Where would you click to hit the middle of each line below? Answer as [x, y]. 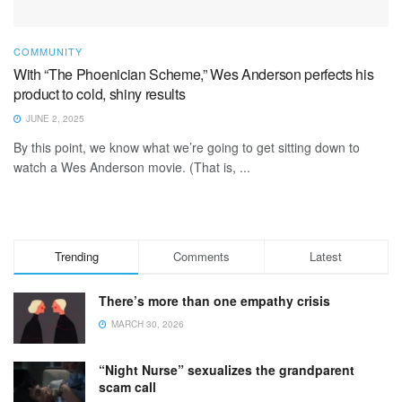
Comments [201, 256]
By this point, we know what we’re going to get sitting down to [187, 147]
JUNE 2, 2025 [54, 118]
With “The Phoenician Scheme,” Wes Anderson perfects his [194, 74]
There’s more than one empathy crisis [214, 300]
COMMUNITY [48, 51]
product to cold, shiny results [100, 93]
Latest [326, 256]
